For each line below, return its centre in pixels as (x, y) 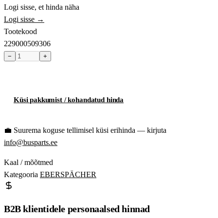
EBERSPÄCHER (68, 175)
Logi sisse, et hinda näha (42, 7)
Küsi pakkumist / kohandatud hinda (69, 100)
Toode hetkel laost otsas (54, 73)
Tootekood (20, 32)
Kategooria (21, 175)
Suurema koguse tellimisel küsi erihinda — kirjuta (90, 130)
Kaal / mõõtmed (28, 163)
